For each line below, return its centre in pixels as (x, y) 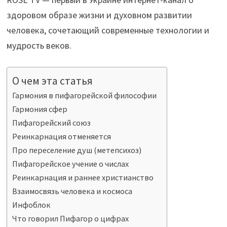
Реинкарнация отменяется (62, 137)
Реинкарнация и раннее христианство (83, 178)
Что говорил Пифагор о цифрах (71, 219)
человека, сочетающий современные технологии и (108, 30)
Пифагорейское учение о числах (71, 164)
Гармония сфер (40, 109)
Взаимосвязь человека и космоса (72, 191)
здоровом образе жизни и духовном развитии (100, 15)
